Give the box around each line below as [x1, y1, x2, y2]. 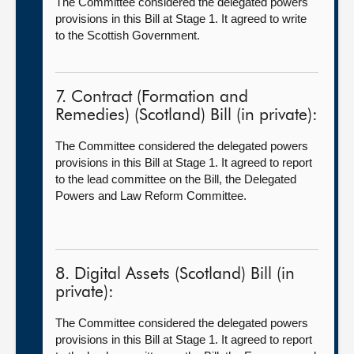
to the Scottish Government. [55, 28, 200, 42]
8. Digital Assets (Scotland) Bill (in [55, 266, 295, 283]
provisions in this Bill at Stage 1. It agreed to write [55, 12, 307, 25]
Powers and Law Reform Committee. [55, 189, 247, 202]
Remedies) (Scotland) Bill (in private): [55, 107, 318, 124]
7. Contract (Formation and [55, 89, 248, 106]
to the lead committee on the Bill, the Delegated [55, 172, 296, 186]
